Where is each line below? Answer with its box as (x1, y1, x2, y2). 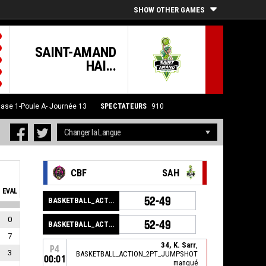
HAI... (85, 58, 116, 74)
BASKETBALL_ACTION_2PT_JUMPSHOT (75, 249, 198, 259)
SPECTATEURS (100, 102, 147, 110)
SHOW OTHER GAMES (134, 5, 205, 14)
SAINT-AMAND (34, 44, 116, 61)
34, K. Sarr (160, 240, 196, 250)
